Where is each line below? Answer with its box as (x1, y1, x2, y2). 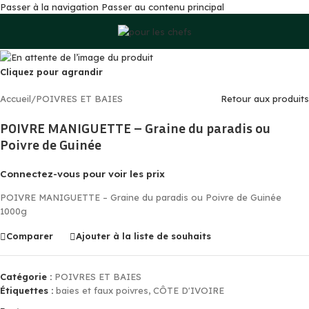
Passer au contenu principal (101, 1, 224, 12)
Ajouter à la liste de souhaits (76, 230, 211, 242)
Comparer (6, 230, 53, 242)
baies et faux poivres (56, 284, 148, 296)
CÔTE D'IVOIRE (153, 284, 224, 296)
